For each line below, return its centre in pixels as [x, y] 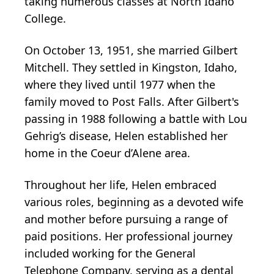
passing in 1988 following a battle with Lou [136, 118]
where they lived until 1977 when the [120, 84]
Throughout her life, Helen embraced [120, 184]
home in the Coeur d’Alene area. [107, 153]
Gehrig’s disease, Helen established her [126, 135]
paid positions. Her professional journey [128, 236]
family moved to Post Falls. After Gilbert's [132, 101]
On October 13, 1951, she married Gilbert [131, 50]
